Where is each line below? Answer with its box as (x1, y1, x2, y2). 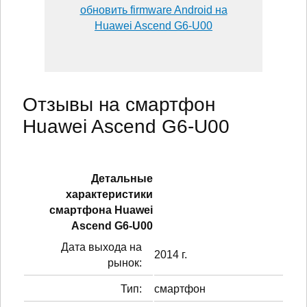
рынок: (108, 256, 142, 269)
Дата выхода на (61, 241, 142, 253)
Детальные (91, 172, 153, 184)
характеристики (66, 188, 153, 200)
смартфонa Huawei (49, 204, 153, 216)
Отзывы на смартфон (23, 93, 215, 115)
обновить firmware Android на (79, 3, 228, 16)
